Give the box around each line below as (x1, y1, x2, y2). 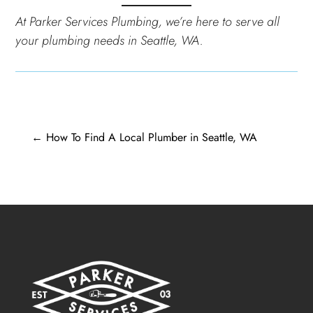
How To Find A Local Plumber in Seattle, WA (45, 129, 257, 145)
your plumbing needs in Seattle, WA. (15, 31, 204, 50)
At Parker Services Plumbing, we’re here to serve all (15, 12, 280, 31)
